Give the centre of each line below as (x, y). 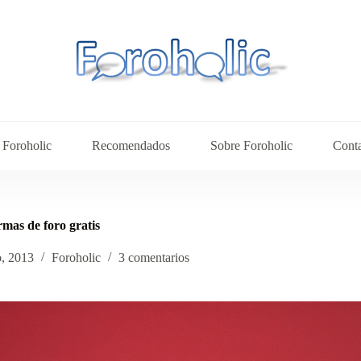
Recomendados (131, 145)
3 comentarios (154, 258)
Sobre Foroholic (251, 145)
